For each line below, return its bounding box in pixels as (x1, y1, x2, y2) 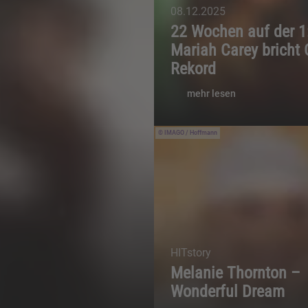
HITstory (170, 246, 211, 260)
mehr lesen (187, 88, 236, 100)
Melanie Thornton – (170, 263, 300, 283)
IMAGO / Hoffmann (164, 129, 217, 137)
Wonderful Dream (170, 282, 285, 302)
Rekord (170, 59, 216, 79)
